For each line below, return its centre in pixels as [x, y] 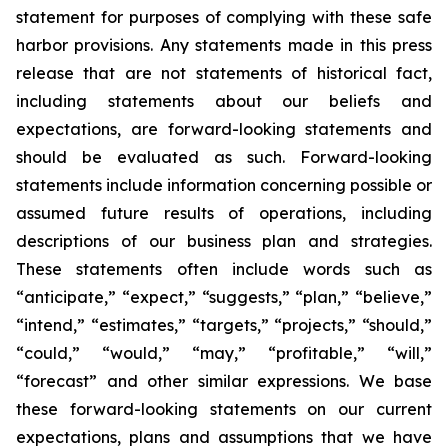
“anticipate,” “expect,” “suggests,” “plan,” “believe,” [224, 297]
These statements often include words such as [224, 269]
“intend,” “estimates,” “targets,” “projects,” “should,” [224, 325]
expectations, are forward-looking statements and [224, 129]
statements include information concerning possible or [224, 185]
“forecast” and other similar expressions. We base [224, 381]
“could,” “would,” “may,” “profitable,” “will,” [224, 353]
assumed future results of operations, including [224, 213]
